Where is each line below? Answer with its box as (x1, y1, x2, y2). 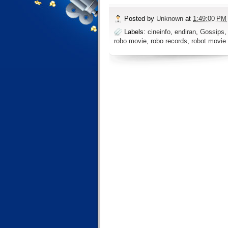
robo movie (114, 37, 147, 45)
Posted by (124, 15, 156, 23)
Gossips (200, 27, 224, 36)
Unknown (156, 15, 185, 23)
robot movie (191, 37, 226, 45)
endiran (175, 27, 196, 36)
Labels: (124, 27, 148, 36)
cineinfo (148, 27, 170, 36)
